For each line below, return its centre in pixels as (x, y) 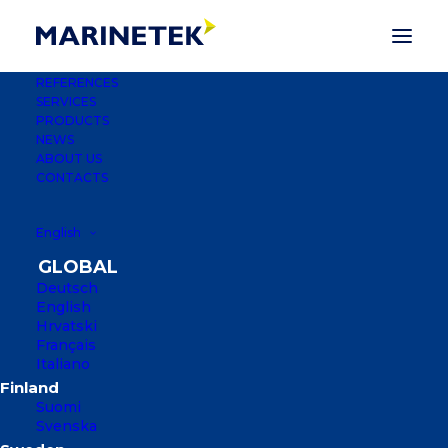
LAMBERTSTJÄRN (224, 377)
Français (66, 345)
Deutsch (67, 288)
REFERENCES (77, 82)
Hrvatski (66, 326)
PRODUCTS (72, 120)
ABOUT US (69, 158)
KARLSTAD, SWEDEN (224, 426)
